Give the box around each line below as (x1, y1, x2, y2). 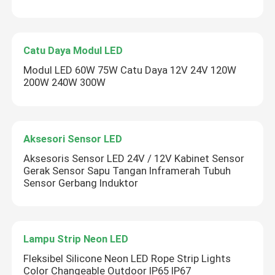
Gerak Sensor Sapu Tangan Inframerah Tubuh (23, 164, 231, 177)
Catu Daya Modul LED (23, 44, 123, 57)
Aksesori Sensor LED (23, 132, 123, 145)
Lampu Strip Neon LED (23, 233, 129, 246)
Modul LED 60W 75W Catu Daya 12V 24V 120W (23, 64, 237, 77)
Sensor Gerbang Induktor (23, 176, 139, 189)
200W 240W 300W (23, 76, 106, 89)
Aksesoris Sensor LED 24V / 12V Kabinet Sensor (23, 152, 245, 165)
